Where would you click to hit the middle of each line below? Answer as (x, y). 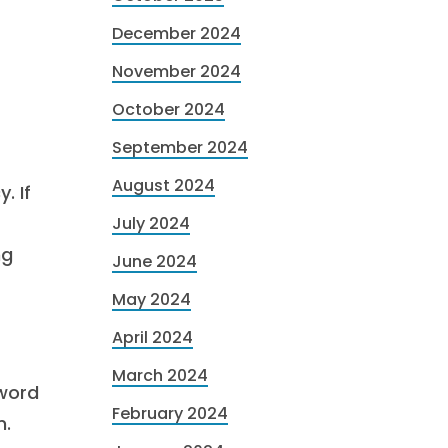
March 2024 (160, 375)
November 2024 (176, 71)
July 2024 (151, 223)
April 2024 (152, 337)
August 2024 (163, 185)
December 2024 (176, 33)
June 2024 (154, 261)
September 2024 (180, 147)
